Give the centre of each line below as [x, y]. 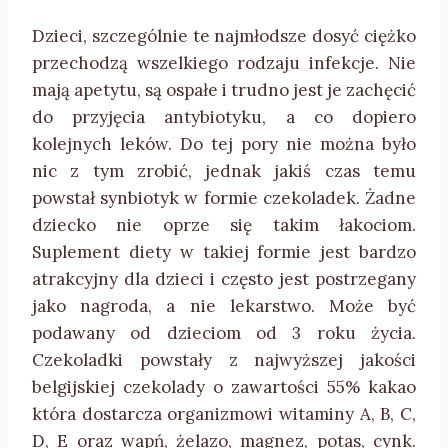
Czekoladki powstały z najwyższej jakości [224, 360]
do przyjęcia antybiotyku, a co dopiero [224, 117]
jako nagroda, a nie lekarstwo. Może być [224, 306]
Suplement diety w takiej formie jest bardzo [224, 252]
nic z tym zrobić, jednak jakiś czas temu [224, 171]
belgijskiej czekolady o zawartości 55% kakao [224, 387]
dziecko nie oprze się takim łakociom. [224, 225]
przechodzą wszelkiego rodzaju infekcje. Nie [224, 63]
